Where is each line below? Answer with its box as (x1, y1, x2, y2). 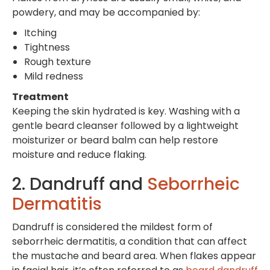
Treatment (12, 89, 69, 104)
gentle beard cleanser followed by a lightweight (12, 118, 239, 133)
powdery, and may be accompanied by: (12, 5, 200, 19)
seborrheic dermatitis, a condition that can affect (12, 234, 247, 248)
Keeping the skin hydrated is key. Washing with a (12, 104, 240, 118)
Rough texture (24, 54, 91, 69)
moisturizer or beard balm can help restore (12, 133, 218, 147)
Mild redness (24, 69, 83, 83)
